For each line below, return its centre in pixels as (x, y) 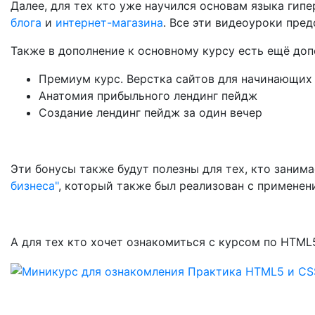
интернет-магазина (109, 22)
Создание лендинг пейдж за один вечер (150, 112)
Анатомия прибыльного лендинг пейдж (148, 96)
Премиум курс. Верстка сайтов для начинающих (175, 79)
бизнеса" (34, 186)
